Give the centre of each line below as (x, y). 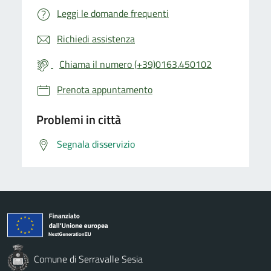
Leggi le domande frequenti (113, 13)
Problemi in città (79, 119)
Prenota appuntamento (105, 89)
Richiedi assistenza (96, 38)
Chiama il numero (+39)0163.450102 (135, 64)
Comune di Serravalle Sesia (88, 259)
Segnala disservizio (96, 144)
